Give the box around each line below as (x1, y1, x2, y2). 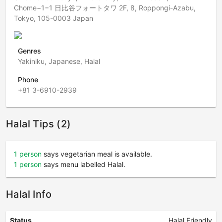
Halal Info (6, 188, 52, 200)
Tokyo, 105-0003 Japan (14, 14, 93, 22)
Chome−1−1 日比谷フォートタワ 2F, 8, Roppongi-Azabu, (14, 3, 196, 12)
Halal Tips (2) (6, 118, 71, 130)
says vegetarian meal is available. (42, 150, 152, 158)
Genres (18, 47, 41, 55)
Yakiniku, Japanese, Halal (18, 57, 100, 65)
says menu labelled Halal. (42, 160, 125, 168)
